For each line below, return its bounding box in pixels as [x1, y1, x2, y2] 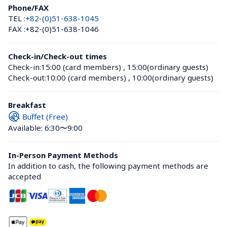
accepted [8, 171, 41, 181]
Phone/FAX [8, 3, 49, 13]
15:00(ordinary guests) [127, 62, 208, 72]
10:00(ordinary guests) [132, 72, 213, 83]
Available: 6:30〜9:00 [8, 123, 83, 133]
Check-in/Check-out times [8, 51, 107, 61]
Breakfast [8, 100, 46, 110]
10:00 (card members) [46, 72, 126, 83]
